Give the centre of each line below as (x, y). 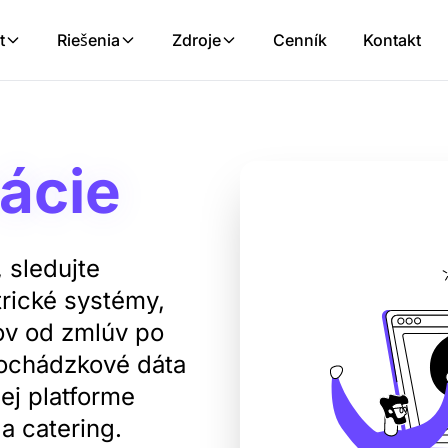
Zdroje (197, 40)
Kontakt (392, 40)
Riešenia (89, 40)
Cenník (300, 40)
